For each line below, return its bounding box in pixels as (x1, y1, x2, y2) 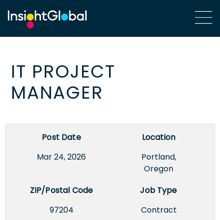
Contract (140, 204, 177, 216)
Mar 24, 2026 (37, 151, 86, 163)
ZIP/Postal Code (29, 184, 93, 196)
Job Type (140, 184, 177, 196)
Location (141, 131, 176, 143)
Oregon (144, 163, 173, 174)
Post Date (42, 131, 81, 143)
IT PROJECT (11, 58, 116, 84)
